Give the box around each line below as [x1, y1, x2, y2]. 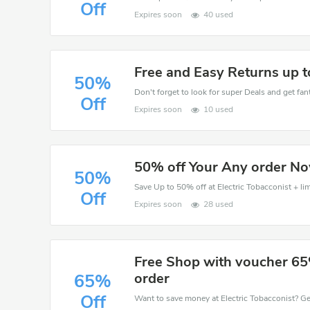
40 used [203, 9, 234, 20]
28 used [203, 199, 234, 210]
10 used [203, 104, 234, 115]
